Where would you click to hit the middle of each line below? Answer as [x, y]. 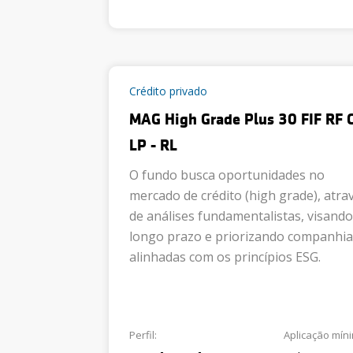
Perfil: [143, 335]
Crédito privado [168, 91]
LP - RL [153, 145]
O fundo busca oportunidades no [227, 175]
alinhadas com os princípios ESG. [225, 257]
